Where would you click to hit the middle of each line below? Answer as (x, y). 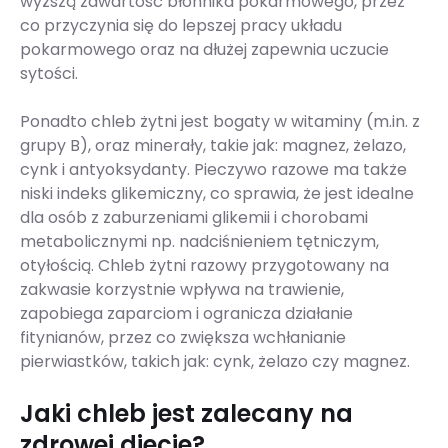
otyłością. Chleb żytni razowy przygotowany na (204, 266)
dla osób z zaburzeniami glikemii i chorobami (194, 218)
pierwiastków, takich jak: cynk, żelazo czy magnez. (215, 362)
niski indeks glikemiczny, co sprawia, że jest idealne (217, 194)
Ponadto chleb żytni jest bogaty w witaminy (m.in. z (220, 122)
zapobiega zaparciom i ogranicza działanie (186, 314)
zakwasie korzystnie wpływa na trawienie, (182, 290)
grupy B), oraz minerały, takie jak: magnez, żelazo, (213, 146)
